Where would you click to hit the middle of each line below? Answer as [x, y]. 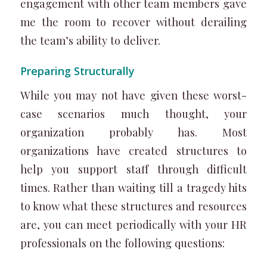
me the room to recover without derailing [133, 21]
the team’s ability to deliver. [90, 40]
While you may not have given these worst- [133, 95]
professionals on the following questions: [122, 243]
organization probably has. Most [133, 132]
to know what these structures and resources [133, 206]
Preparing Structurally [79, 71]
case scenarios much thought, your [133, 114]
